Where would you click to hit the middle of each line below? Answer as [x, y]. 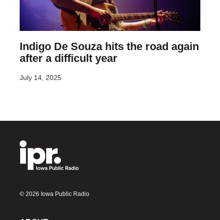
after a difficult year [69, 58]
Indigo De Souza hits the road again [109, 46]
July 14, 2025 [41, 77]
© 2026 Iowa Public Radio [55, 194]
